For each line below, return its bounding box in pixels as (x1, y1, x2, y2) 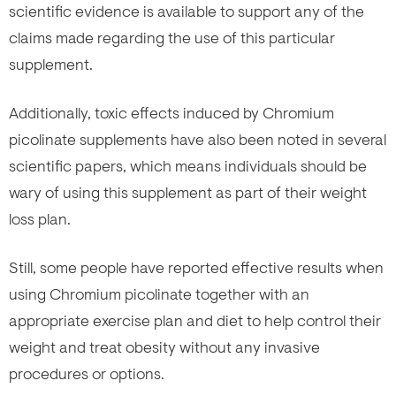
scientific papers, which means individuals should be (9, 156, 367, 176)
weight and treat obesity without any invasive (9, 337, 320, 357)
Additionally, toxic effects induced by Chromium (9, 103, 334, 123)
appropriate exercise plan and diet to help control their (9, 310, 381, 331)
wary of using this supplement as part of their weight (9, 182, 367, 202)
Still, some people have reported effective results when (9, 257, 384, 278)
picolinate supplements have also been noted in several (9, 129, 386, 149)
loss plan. (9, 209, 71, 229)
